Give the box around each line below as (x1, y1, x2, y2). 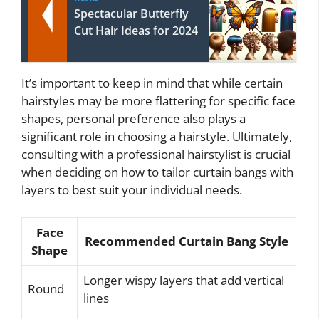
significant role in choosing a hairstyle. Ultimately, (21, 128, 292, 145)
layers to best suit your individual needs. (21, 182, 242, 199)
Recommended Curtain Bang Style (85, 232, 288, 249)
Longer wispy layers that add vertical (83, 271, 284, 288)
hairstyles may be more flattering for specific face (21, 93, 296, 110)
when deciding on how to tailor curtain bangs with (21, 164, 293, 181)
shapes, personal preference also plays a (21, 110, 246, 127)
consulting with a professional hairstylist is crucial (21, 146, 291, 163)
